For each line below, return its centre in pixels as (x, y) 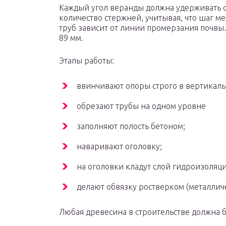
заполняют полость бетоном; (131, 126)
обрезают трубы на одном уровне (141, 106)
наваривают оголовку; (119, 147)
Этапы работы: (87, 61)
